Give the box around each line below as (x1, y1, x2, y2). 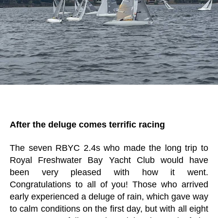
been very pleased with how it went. (10, 167, 208, 177)
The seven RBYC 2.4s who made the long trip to (10, 143, 208, 153)
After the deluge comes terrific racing (10, 120, 165, 129)
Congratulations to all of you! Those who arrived (10, 179, 208, 189)
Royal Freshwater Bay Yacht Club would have (10, 155, 208, 165)
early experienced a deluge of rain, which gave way (10, 191, 208, 201)
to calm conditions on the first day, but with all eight (10, 203, 208, 214)
